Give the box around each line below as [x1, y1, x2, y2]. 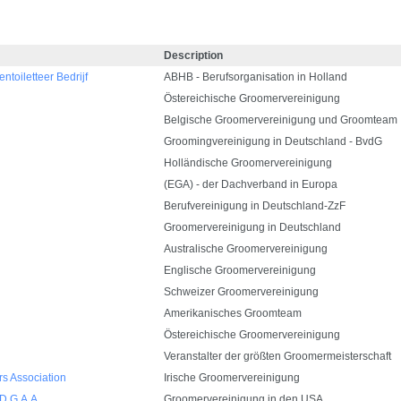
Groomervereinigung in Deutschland [164, 221, 341, 234]
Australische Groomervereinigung [164, 243, 328, 255]
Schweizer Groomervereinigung [164, 286, 319, 298]
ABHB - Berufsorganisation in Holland [164, 71, 347, 83]
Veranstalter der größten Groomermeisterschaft [164, 350, 391, 363]
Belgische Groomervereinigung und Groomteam [164, 114, 397, 126]
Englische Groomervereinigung [164, 264, 316, 277]
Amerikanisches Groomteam [164, 307, 302, 320]
